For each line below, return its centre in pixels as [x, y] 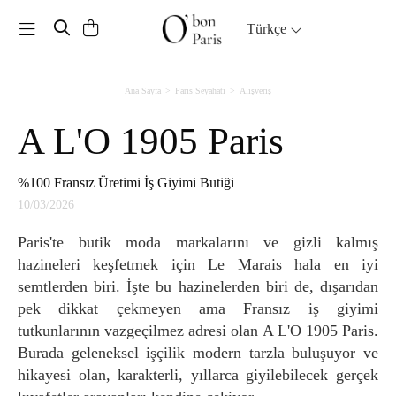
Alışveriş [255, 90]
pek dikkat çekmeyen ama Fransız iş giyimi [198, 308]
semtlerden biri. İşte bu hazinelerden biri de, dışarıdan [198, 286]
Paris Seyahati [200, 90]
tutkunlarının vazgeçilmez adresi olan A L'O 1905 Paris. [198, 330]
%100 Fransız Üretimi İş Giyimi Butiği [135, 182]
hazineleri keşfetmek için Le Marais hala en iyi [198, 264]
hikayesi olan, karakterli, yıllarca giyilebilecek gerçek [198, 374]
